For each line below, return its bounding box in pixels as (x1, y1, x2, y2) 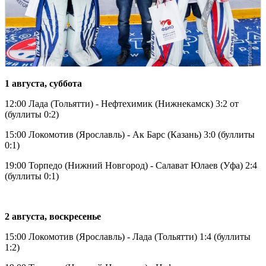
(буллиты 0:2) (5, 109, 59, 119)
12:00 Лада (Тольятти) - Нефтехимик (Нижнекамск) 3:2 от (5, 98, 239, 109)
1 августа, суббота (5, 78, 82, 88)
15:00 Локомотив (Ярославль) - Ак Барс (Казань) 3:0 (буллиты (5, 129, 255, 140)
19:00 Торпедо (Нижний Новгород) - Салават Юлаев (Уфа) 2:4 (5, 160, 257, 170)
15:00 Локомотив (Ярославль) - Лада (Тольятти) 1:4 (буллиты (5, 231, 251, 242)
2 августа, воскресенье (5, 211, 101, 221)
